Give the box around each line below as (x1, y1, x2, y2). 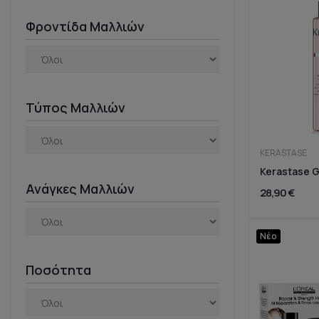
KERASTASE (259, 147, 307, 159)
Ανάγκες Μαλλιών (26, 180, 135, 198)
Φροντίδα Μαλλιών (26, 18, 145, 36)
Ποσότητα (26, 261, 91, 279)
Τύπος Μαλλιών (26, 99, 125, 117)
